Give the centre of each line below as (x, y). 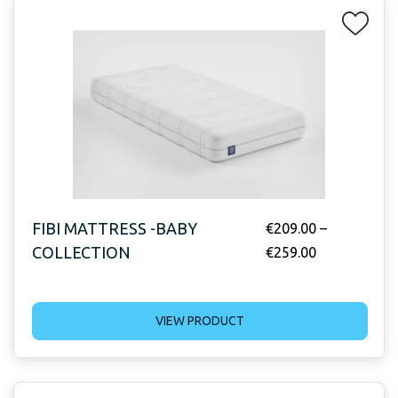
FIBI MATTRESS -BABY (115, 228)
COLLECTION (81, 252)
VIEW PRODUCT (200, 320)
